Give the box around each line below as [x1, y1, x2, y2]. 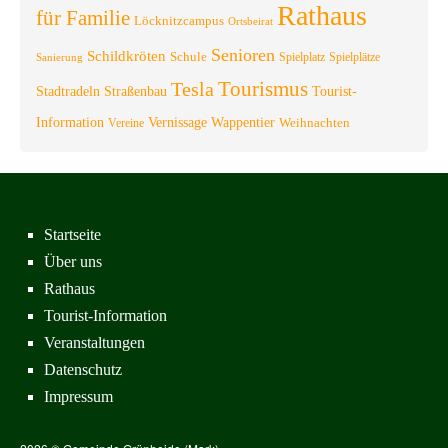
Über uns [44, 252, 102, 270]
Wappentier [211, 113, 275, 130]
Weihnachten [279, 114, 350, 130]
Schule [170, 48, 207, 64]
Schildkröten [87, 47, 166, 64]
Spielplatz [279, 49, 325, 64]
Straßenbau [104, 82, 167, 99]
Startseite [44, 225, 101, 243]
